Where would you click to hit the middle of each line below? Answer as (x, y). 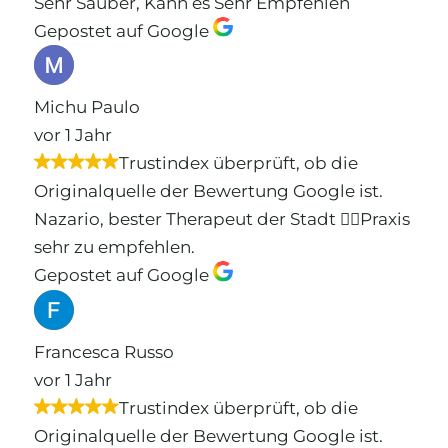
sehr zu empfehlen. (114, 247)
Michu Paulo (86, 107)
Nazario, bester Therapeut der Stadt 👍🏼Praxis (221, 219)
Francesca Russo (103, 351)
